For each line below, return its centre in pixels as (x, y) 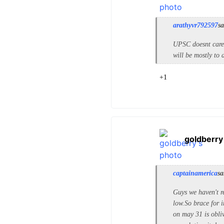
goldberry (204, 139)
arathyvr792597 (195, 25)
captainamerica (195, 173)
